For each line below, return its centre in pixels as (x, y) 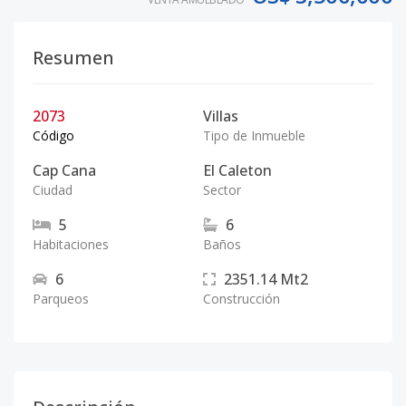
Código (53, 135)
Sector (222, 190)
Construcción (242, 299)
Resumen (73, 58)
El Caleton (237, 170)
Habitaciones (71, 244)
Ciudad (53, 190)
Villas (221, 116)
